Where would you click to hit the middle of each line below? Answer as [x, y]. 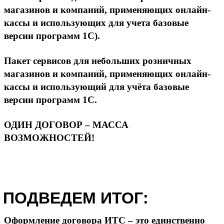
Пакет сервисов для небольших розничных [98, 60]
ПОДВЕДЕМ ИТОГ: [76, 198]
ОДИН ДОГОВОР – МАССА [66, 124]
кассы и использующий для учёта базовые [96, 86]
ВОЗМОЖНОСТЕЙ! [49, 137]
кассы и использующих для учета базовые [96, 22]
